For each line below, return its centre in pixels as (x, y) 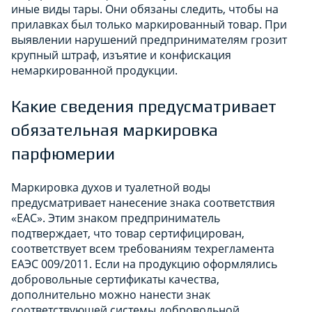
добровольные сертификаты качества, (115, 279)
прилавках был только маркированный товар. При (149, 24)
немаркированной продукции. (94, 70)
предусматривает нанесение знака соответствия (143, 202)
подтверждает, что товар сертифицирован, (128, 233)
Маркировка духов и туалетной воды (111, 187)
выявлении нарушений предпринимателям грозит (149, 39)
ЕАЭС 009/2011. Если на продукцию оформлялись (144, 264)
